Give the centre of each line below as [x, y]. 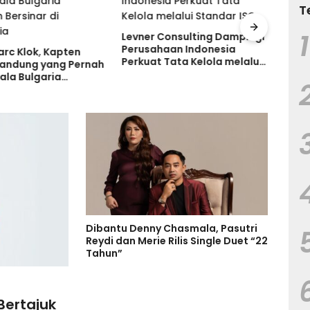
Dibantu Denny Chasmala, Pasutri [172, 229]
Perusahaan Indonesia [179, 49]
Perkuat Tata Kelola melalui [192, 61]
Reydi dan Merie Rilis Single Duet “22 [177, 241]
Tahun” [104, 254]
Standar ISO [152, 74]
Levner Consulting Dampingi [193, 36]
